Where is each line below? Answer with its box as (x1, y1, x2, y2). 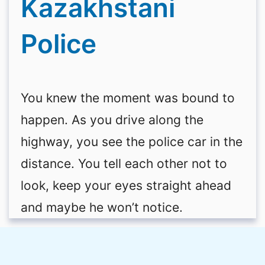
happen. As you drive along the (20, 112, 203, 128)
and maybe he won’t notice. (20, 200, 183, 215)
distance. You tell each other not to (20, 156, 227, 172)
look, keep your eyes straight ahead (20, 178, 231, 193)
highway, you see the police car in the (20, 134, 243, 150)
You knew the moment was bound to (20, 91, 235, 106)
